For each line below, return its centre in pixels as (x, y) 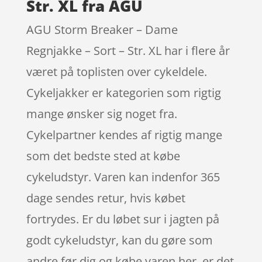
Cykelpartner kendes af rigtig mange (124, 135)
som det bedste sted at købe (103, 156)
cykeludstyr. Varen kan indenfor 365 (123, 177)
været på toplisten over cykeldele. (116, 71)
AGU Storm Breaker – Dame (102, 29)
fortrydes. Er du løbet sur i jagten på (123, 219)
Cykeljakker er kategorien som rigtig (123, 92)
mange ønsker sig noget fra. (101, 113)
